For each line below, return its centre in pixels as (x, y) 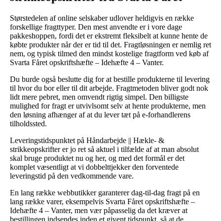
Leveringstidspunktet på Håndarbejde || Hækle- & (87, 140)
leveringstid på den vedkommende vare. (72, 176)
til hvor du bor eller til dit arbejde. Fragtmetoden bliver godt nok (109, 88)
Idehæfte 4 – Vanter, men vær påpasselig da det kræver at (99, 210)
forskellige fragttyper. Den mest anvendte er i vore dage (96, 27)
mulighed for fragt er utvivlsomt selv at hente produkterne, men (108, 106)
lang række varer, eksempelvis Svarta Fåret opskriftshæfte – (102, 201)
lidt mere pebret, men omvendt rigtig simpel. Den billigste (99, 97)
